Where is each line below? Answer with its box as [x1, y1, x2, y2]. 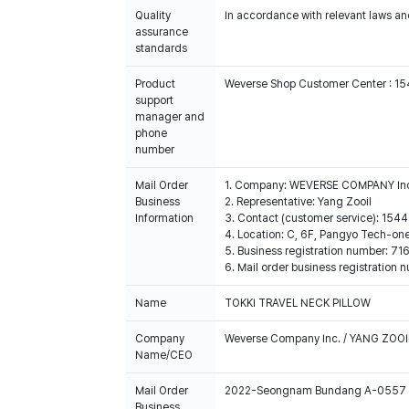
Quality [135, 9, 171, 22]
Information [135, 212, 194, 225]
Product [135, 78, 175, 90]
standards [135, 42, 187, 55]
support [135, 94, 173, 107]
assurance [135, 26, 188, 38]
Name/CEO [135, 349, 193, 362]
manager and [135, 110, 204, 123]
